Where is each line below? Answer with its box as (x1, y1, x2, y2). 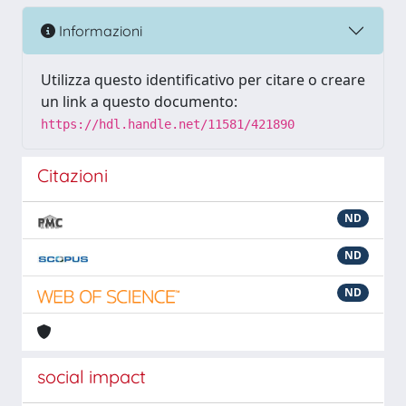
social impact (37, 365, 146, 388)
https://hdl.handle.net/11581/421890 (41, 117, 295, 131)
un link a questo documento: (41, 92, 237, 111)
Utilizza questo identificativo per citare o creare (41, 70, 365, 90)
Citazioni (37, 164, 108, 187)
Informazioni (55, 21, 142, 40)
